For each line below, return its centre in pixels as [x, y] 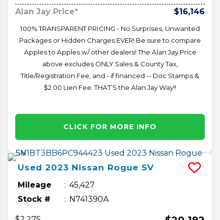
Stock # [34, 199]
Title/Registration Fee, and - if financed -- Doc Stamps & [110, 75]
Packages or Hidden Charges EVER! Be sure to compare [110, 40]
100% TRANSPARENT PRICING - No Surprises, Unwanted [110, 28]
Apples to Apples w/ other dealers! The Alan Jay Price [110, 52]
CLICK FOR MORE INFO [110, 126]
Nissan [88, 167]
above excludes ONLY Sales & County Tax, [110, 64]
